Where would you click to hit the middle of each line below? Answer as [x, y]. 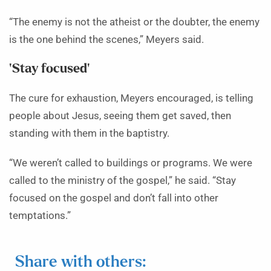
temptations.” [40, 216]
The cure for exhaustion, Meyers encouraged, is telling [131, 99]
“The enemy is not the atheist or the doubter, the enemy [134, 22]
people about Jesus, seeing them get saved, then [120, 116]
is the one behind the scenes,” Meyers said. [106, 40]
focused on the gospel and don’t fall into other [114, 198]
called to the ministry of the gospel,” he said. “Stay [122, 181]
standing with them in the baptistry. [89, 134]
